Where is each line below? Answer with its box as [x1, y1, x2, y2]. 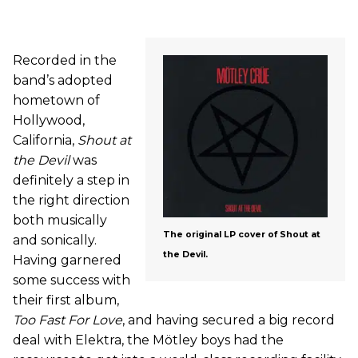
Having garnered [13, 252, 121, 268]
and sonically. [13, 232, 97, 248]
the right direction [13, 192, 129, 208]
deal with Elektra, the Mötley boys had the [13, 332, 284, 348]
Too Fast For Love [13, 312, 122, 328]
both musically [13, 212, 107, 228]
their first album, [13, 292, 119, 308]
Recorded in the [13, 52, 117, 68]
